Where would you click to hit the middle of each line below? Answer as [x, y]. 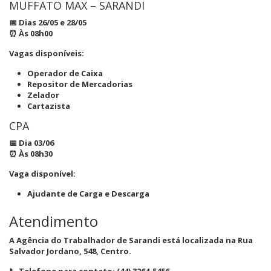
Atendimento [54, 221]
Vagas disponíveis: [47, 53]
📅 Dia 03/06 [31, 143]
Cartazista [49, 106]
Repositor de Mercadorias [80, 84]
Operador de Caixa [65, 73]
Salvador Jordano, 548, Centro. [70, 251]
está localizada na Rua [207, 240]
